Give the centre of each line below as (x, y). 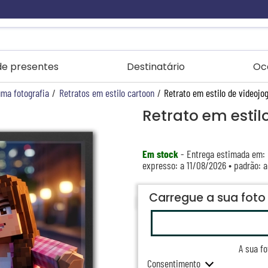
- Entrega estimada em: (221, 154)
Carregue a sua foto (207, 197)
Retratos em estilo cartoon (106, 93)
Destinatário (156, 67)
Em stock (160, 154)
